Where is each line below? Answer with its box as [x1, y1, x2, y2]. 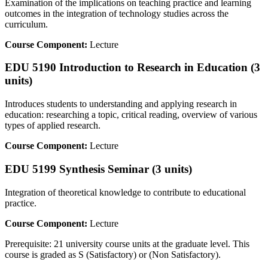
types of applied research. [5, 120, 100, 131]
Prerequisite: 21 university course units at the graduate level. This [5, 238, 249, 249]
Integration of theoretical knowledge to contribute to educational [5, 187, 246, 197]
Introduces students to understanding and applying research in [5, 99, 237, 109]
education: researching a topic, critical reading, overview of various [5, 109, 257, 120]
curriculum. [5, 19, 48, 29]
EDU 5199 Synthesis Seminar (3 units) [5, 162, 192, 175]
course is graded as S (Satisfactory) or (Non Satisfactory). [5, 249, 221, 260]
